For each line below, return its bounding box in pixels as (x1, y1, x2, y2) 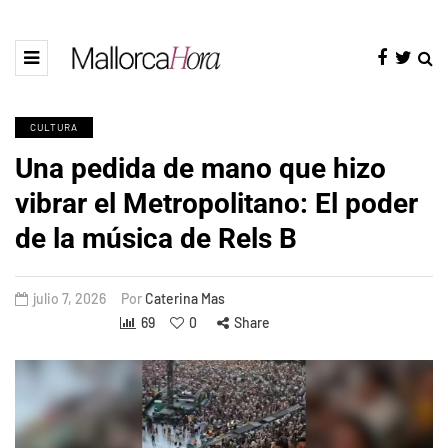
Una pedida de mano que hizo (15, 151, 386, 185)
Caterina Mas (145, 289, 225, 307)
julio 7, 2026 (33, 289, 106, 307)
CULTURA (30, 120, 78, 133)
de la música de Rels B (15, 221, 297, 255)
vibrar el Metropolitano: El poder (15, 186, 418, 220)
